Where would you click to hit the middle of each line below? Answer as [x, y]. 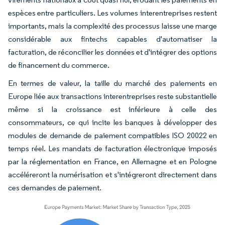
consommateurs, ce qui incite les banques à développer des [113, 122]
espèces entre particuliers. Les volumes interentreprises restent [113, 13]
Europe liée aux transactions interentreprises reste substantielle [113, 96]
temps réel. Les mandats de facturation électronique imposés [113, 148]
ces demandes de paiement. [55, 187]
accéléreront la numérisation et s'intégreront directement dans [113, 174]
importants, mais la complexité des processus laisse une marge [113, 26]
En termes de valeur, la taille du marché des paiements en [113, 83]
